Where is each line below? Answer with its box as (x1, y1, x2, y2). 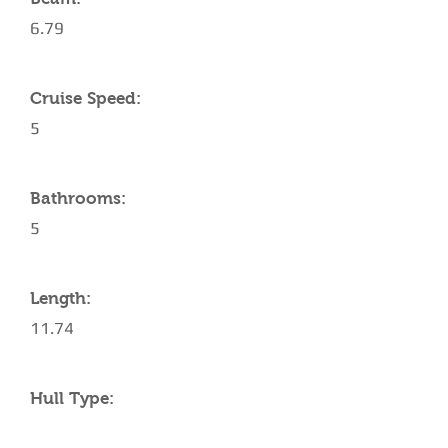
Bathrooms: (30, 189, 126, 208)
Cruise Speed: (30, 89, 141, 108)
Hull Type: (30, 389, 114, 408)
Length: (30, 289, 91, 308)
